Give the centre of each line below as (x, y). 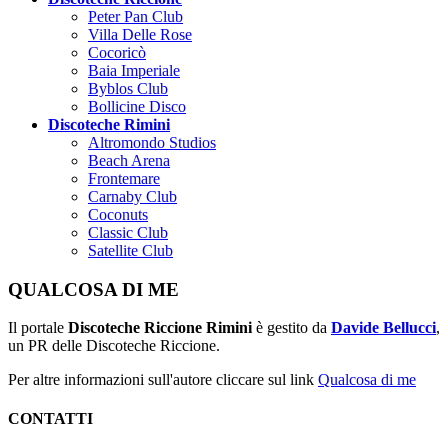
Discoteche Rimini (109, 124)
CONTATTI (50, 419)
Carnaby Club (132, 196)
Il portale (38, 328)
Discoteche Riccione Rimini (160, 328)
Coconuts (118, 214)
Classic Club (128, 232)
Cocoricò (117, 52)
